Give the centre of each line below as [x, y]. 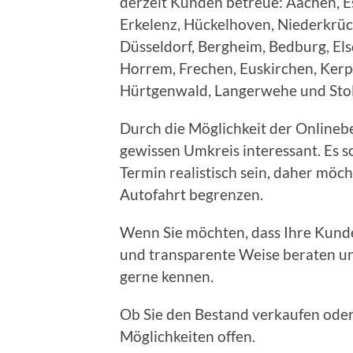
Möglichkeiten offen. [188, 336]
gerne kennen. [168, 277]
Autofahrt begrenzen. [191, 195]
